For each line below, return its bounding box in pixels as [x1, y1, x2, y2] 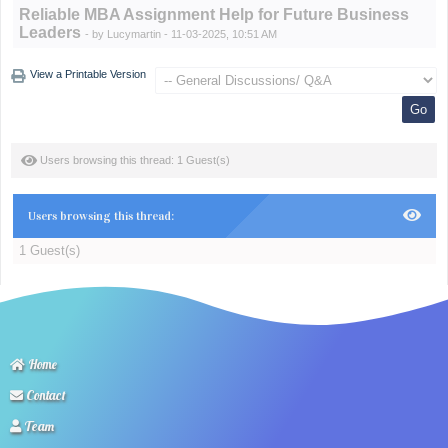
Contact [23, 387, 66, 403]
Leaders [18, 24, 81, 41]
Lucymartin [106, 28, 161, 40]
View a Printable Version [30, 68, 147, 80]
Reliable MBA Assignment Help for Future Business [18, 6, 409, 23]
